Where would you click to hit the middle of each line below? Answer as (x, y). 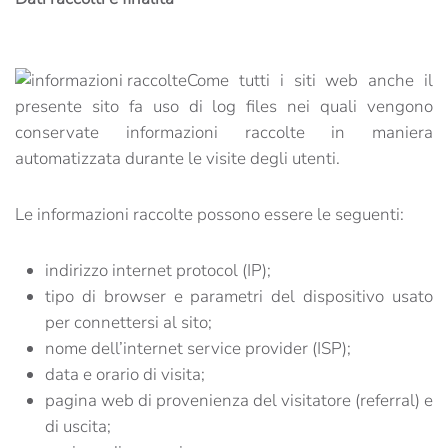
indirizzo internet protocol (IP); (158, 270)
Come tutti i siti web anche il (310, 80)
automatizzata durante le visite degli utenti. (177, 158)
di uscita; (78, 426)
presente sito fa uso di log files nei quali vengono (224, 106)
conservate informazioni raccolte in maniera (224, 132)
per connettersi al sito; (128, 322)
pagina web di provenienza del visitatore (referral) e (239, 400)
